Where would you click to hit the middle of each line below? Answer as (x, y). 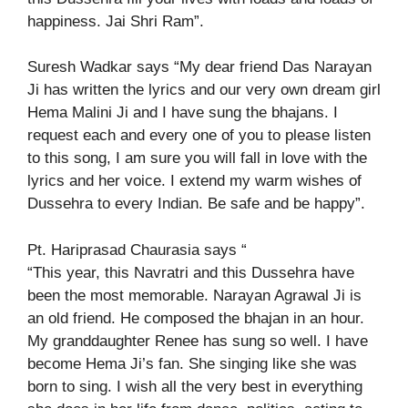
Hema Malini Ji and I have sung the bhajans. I (183, 113)
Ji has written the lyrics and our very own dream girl (204, 90)
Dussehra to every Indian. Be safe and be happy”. (196, 204)
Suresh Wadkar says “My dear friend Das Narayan (199, 67)
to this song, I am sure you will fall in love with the (197, 158)
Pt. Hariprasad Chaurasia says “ (137, 250)
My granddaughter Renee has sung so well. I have (198, 341)
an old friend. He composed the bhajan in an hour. (196, 318)
